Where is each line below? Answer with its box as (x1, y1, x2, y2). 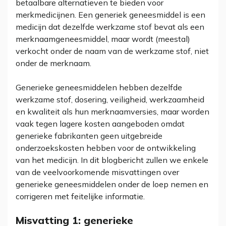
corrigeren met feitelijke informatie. (16, 191, 145, 201)
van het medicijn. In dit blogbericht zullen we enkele (16, 155, 208, 165)
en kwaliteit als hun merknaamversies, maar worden (16, 106, 209, 117)
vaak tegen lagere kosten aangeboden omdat (16, 119, 185, 129)
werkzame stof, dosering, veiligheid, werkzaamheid (16, 94, 204, 104)
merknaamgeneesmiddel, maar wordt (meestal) (16, 34, 190, 44)
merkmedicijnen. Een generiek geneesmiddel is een (16, 10, 205, 20)
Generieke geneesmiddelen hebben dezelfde (16, 82, 182, 92)
